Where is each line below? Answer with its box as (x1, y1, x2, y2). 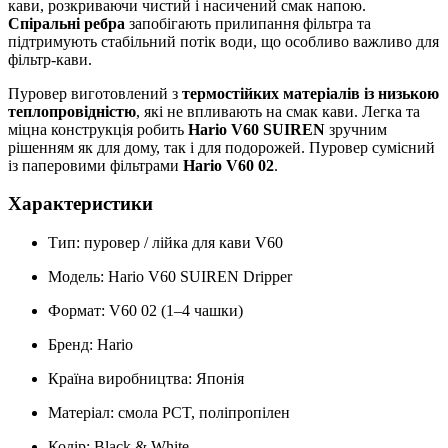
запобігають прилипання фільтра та (125, 14, 371, 32)
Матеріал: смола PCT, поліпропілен (48, 404, 290, 422)
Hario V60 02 (183, 156, 274, 174)
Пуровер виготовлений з (8, 84, 182, 102)
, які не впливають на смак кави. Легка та (136, 102, 420, 120)
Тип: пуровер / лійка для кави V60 (48, 234, 283, 252)
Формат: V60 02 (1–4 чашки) (48, 302, 243, 320)
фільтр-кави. (8, 50, 92, 68)
